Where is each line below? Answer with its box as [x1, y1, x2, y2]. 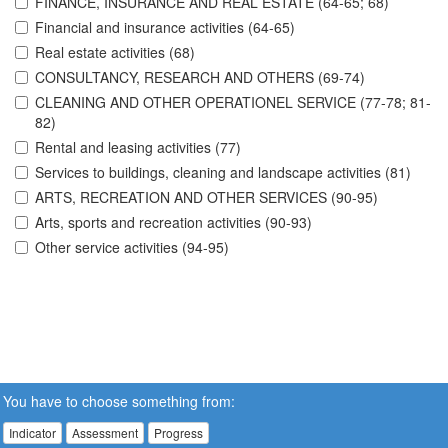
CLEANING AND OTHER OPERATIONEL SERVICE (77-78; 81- [35, 92, 431, 113]
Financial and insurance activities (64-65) [35, 17, 295, 38]
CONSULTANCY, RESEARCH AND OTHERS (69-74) [35, 67, 365, 88]
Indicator [9, 424, 56, 441]
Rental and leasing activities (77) [35, 137, 241, 158]
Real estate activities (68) [35, 42, 195, 63]
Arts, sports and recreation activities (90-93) [35, 212, 312, 233]
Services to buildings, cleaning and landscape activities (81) [35, 162, 411, 183]
